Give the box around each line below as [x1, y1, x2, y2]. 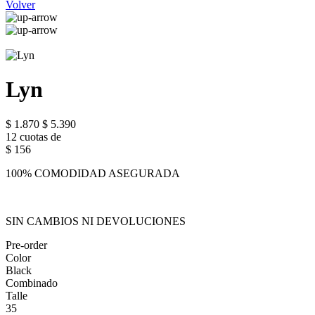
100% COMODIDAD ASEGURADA [6, 167, 180, 179]
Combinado [6, 276, 58, 289]
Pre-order [6, 238, 47, 251]
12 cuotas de [6, 130, 61, 143]
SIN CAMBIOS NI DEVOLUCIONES [6, 214, 186, 227]
